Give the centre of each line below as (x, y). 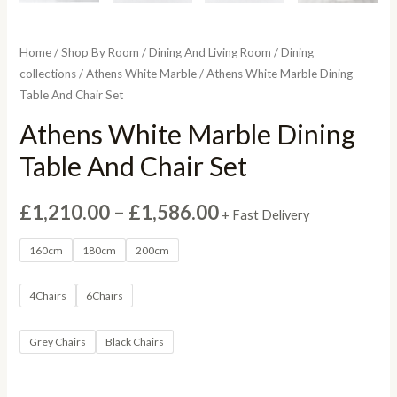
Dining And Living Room (210, 53)
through (253, 317)
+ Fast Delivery (266, 214)
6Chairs (105, 296)
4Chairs (48, 296)
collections (48, 74)
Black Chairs (135, 342)
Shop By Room (101, 53)
